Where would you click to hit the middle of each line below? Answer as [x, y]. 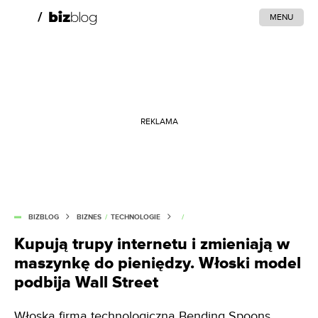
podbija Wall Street [86, 283]
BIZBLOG [44, 217]
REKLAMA [159, 121]
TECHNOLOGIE [136, 217]
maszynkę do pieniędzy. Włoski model [158, 263]
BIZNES [89, 217]
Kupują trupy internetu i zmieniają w [152, 244]
